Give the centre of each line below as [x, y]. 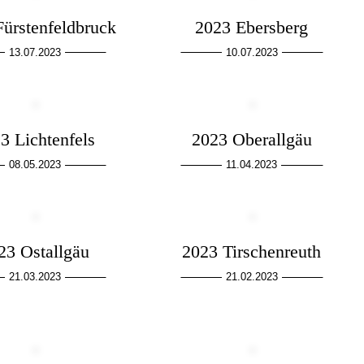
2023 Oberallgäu [251, 140]
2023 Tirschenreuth [252, 252]
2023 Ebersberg [252, 27]
